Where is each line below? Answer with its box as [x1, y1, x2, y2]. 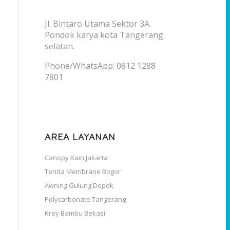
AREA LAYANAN [44, 130, 116, 142]
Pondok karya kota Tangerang [44, 29, 163, 41]
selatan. [44, 41, 74, 52]
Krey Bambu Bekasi [44, 208, 105, 218]
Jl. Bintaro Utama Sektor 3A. [44, 18, 151, 30]
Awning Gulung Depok [44, 181, 113, 190]
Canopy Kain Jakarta [44, 153, 108, 163]
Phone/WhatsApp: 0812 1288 [44, 60, 156, 72]
